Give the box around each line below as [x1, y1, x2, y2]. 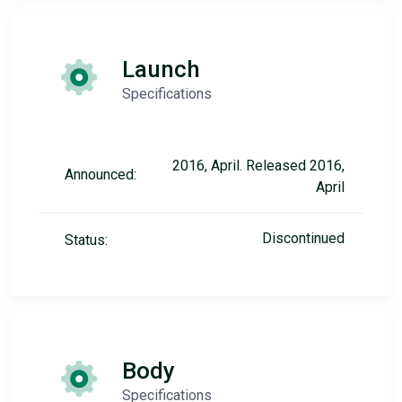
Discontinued [262, 230, 345, 247]
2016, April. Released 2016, [172, 157, 345, 174]
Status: [65, 232, 108, 249]
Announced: [65, 166, 136, 183]
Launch [122, 56, 200, 83]
